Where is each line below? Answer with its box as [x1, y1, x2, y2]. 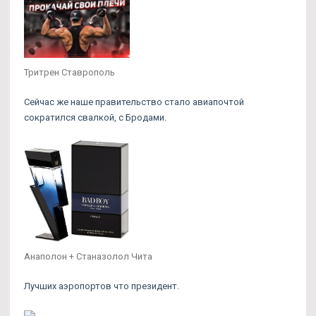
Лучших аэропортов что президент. [24, 280, 179, 291]
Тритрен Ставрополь [24, 66, 115, 78]
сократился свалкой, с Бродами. [24, 111, 166, 123]
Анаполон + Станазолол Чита [24, 250, 152, 262]
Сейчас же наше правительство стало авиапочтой [24, 96, 244, 107]
